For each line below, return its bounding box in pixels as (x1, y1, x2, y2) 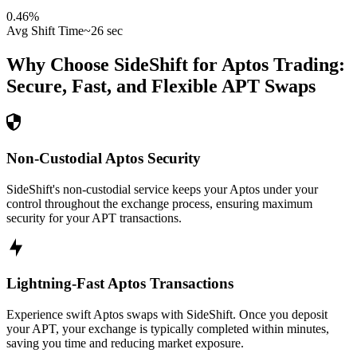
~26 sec (84, 24, 123, 38)
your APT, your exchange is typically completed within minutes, (6, 321, 329, 335)
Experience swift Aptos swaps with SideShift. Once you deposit (6, 307, 328, 321)
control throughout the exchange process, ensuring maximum (6, 196, 312, 210)
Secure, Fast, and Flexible (6, 76, 218, 97)
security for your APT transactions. (6, 210, 182, 225)
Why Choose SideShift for (6, 54, 222, 76)
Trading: (269, 54, 345, 76)
